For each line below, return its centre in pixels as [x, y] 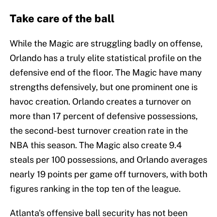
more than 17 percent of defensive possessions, [104, 116]
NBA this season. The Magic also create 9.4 [96, 145]
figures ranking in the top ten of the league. [95, 189]
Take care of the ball [62, 19]
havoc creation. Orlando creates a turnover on [100, 102]
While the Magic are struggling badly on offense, [106, 44]
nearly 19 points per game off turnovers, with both [108, 174]
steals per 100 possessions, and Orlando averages [108, 160]
